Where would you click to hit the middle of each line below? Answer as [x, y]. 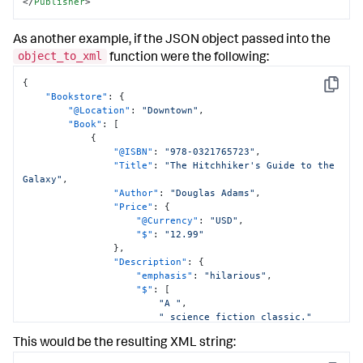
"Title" [134, 165]
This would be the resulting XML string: [124, 344]
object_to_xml [60, 56]
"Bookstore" [77, 96]
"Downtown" [171, 110]
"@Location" [100, 110]
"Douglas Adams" [213, 192]
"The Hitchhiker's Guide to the [250, 165]
